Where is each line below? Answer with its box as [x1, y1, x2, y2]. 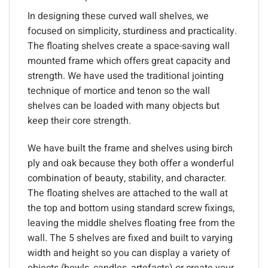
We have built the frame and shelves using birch [28, 141, 233, 156]
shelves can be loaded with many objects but [28, 99, 220, 114]
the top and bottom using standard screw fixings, [28, 201, 234, 216]
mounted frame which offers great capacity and [28, 54, 230, 69]
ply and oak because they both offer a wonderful [28, 156, 234, 171]
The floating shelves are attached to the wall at [28, 186, 228, 201]
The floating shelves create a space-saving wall [28, 39, 230, 54]
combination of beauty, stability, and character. [28, 171, 226, 186]
